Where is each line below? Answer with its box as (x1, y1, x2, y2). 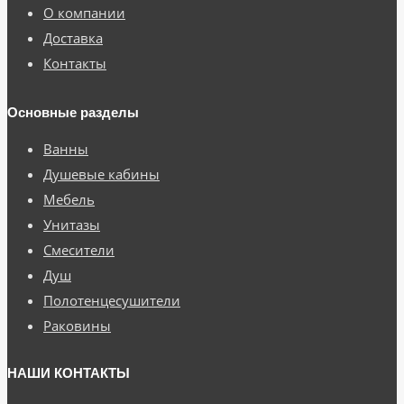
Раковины (43, 316, 111, 335)
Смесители (43, 240, 115, 259)
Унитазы (43, 215, 100, 234)
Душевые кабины (43, 164, 160, 183)
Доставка (43, 28, 103, 47)
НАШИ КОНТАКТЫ (7, 364, 130, 381)
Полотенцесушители (43, 290, 180, 309)
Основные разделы (7, 104, 139, 120)
